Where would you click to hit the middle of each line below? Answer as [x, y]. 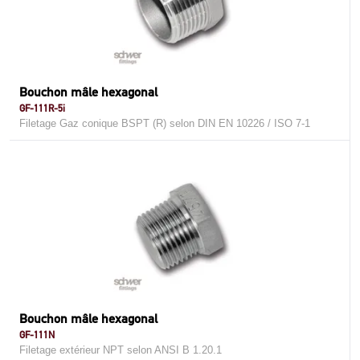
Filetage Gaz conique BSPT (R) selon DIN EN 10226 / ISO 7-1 [165, 123]
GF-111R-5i [42, 108]
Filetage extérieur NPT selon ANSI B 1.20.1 [121, 350]
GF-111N [37, 335]
